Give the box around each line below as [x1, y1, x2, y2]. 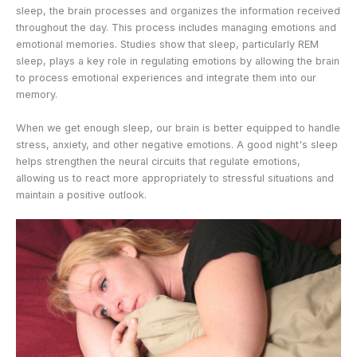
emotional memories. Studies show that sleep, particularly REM [16, 38, 319, 51]
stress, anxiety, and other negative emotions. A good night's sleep [16, 138, 338, 151]
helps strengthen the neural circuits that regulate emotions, [16, 155, 300, 167]
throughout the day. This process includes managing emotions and [16, 22, 336, 34]
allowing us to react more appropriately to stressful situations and [16, 171, 334, 184]
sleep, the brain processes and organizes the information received [16, 5, 340, 18]
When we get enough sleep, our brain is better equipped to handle [16, 121, 340, 134]
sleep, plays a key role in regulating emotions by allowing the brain [16, 55, 339, 68]
